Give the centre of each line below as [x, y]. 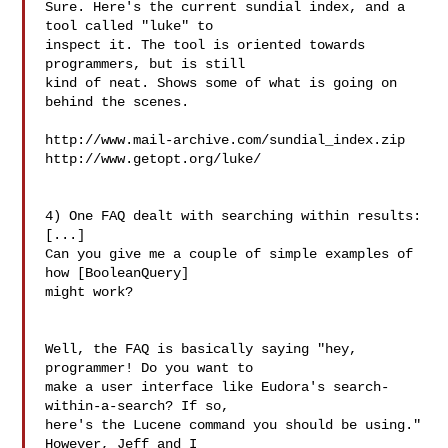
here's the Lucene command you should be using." [233, 425]
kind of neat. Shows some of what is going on [221, 83]
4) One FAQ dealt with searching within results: [233, 216]
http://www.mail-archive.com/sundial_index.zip [225, 140]
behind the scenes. [117, 102]
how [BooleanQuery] [117, 273]
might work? [89, 292]
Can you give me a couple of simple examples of [229, 254]
